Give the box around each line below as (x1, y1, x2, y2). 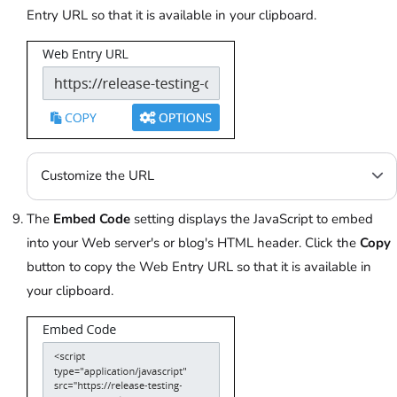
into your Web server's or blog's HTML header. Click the (27, 234, 360, 253)
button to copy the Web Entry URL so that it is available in (27, 258, 371, 276)
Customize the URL (41, 167, 154, 185)
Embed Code (53, 210, 130, 229)
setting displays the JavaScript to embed (130, 210, 373, 229)
